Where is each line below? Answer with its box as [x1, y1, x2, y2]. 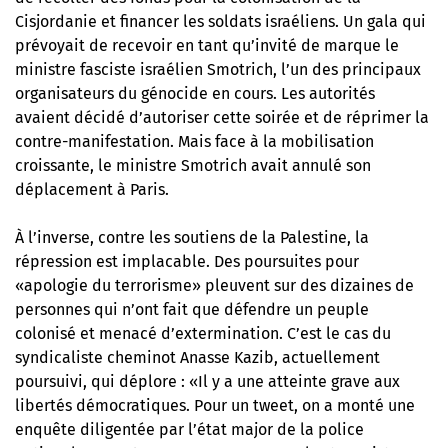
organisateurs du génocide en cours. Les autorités [15, 84, 375, 103]
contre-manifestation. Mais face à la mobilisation [15, 132, 374, 151]
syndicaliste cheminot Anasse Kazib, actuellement [15, 348, 380, 367]
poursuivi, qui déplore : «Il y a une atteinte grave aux [15, 372, 400, 391]
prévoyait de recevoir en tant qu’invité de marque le [15, 36, 399, 55]
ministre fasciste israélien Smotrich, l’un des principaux [15, 60, 421, 79]
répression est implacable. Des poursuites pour [15, 252, 359, 271]
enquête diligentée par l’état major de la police [15, 420, 364, 439]
